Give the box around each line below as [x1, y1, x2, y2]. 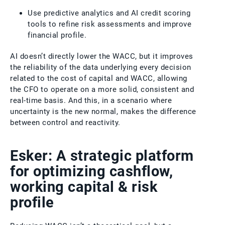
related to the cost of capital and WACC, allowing [10, 73, 187, 83]
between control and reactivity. [10, 118, 121, 127]
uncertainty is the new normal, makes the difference [10, 106, 196, 116]
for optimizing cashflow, [10, 162, 173, 180]
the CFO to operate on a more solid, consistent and [10, 84, 194, 94]
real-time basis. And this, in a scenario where [10, 95, 172, 105]
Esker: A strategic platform [10, 147, 194, 164]
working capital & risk [10, 178, 157, 195]
